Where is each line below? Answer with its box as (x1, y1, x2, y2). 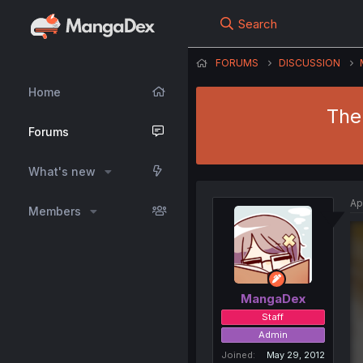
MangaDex (240, 290, 305, 306)
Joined (220, 348, 253, 361)
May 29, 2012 (266, 348, 325, 361)
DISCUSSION (278, 57, 340, 69)
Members (28, 204, 81, 218)
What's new (28, 164, 96, 178)
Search (237, 16, 277, 32)
